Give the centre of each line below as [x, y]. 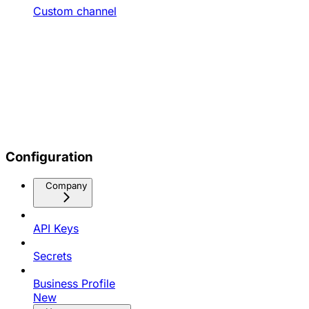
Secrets [52, 256]
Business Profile [74, 284]
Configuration [49, 157]
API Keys [56, 229]
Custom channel [75, 11]
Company [66, 186]
